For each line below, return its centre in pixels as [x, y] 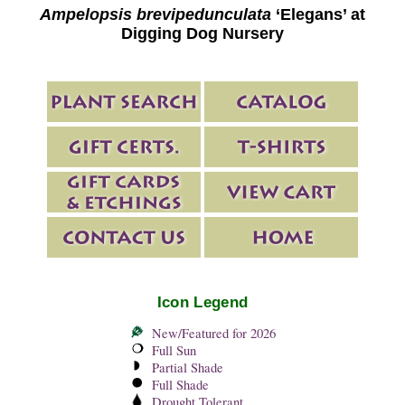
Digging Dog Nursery [202, 34]
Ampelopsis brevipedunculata [155, 15]
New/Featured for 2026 [213, 333]
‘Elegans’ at [318, 15]
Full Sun [174, 350]
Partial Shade [187, 367]
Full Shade [180, 384]
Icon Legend [202, 303]
